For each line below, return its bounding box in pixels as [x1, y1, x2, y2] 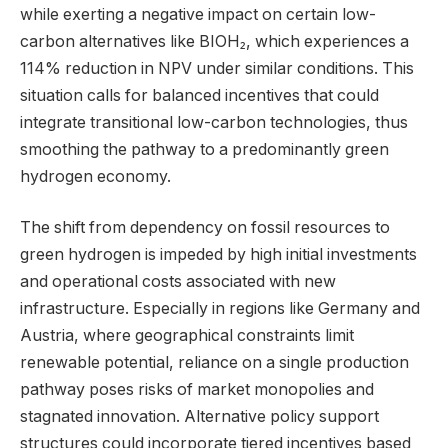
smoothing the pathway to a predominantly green [20, 139, 389, 159]
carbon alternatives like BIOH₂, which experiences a [20, 31, 409, 51]
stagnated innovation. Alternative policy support [20, 407, 379, 427]
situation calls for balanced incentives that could [20, 85, 379, 105]
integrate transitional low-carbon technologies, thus [20, 112, 408, 132]
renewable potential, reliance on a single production [20, 353, 409, 373]
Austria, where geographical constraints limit [20, 326, 354, 346]
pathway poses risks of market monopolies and [20, 380, 374, 400]
